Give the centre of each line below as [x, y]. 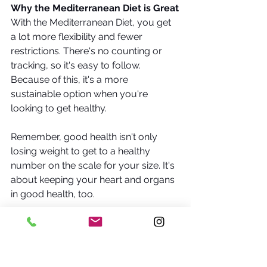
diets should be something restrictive [93, 251]
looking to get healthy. [59, 108]
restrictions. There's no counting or [88, 51]
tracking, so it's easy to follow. [77, 65]
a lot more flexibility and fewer [78, 37]
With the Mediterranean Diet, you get [92, 22]
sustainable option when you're [80, 94]
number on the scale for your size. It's [94, 165]
